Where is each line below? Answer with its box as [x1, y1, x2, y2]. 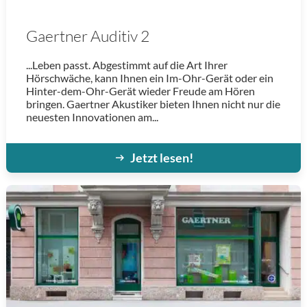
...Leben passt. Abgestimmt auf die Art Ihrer [25, 58, 228, 72]
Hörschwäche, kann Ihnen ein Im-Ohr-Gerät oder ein [25, 71, 273, 85]
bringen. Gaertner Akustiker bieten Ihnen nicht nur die [25, 97, 280, 111]
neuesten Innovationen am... [25, 110, 158, 124]
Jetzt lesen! [130, 150, 193, 166]
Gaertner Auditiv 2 [25, 25, 149, 45]
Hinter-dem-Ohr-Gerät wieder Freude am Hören [25, 84, 255, 98]
